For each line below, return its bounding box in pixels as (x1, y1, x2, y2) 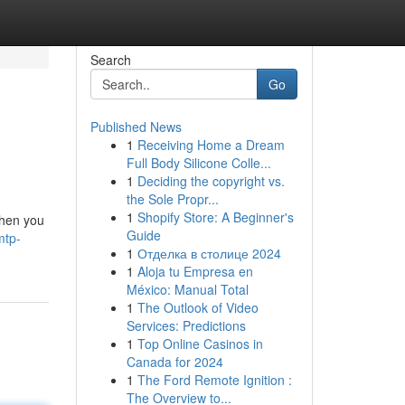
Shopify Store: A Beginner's (137, 208, 294, 226)
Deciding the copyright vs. (137, 172, 285, 190)
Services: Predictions (126, 316, 246, 334)
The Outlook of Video (137, 298, 259, 316)
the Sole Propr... (126, 190, 219, 208)
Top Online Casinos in (137, 334, 263, 353)
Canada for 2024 (126, 353, 223, 371)
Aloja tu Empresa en (137, 262, 253, 280)
